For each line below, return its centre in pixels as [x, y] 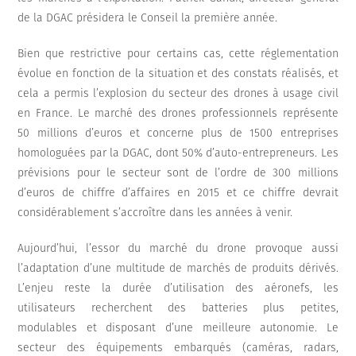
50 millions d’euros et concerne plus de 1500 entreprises [178, 133]
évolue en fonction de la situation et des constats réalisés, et [178, 74]
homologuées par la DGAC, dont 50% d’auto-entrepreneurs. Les [178, 153]
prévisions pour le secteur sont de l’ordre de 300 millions [178, 173]
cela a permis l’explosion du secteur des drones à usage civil [178, 94]
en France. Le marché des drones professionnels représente [178, 114]
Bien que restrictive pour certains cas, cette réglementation [178, 54]
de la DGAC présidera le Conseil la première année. [148, 18]
